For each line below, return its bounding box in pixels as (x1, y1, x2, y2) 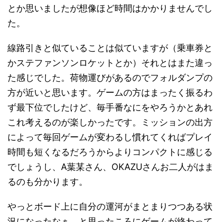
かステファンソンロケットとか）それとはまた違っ (7, 57, 213, 68)
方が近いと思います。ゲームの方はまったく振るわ (7, 87, 213, 98)
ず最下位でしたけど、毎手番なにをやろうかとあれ (7, 102, 213, 112)
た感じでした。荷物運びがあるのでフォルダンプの (7, 72, 213, 83)
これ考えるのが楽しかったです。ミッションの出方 (7, 117, 213, 127)
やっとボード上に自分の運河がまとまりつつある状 (7, 201, 213, 212)
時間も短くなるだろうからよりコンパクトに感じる (7, 147, 213, 157)
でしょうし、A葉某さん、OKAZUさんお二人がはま (7, 162, 214, 172)
